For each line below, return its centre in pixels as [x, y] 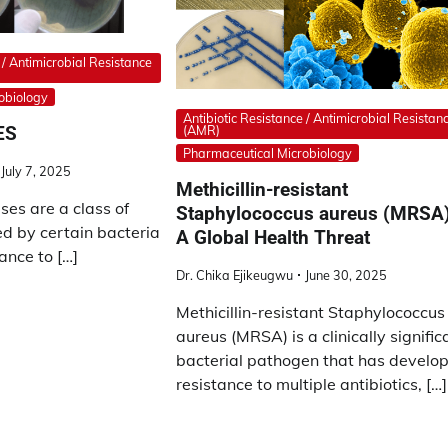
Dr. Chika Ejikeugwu [235, 274]
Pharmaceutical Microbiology [268, 153]
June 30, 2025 [346, 274]
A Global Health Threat [273, 237]
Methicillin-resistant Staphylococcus [311, 311]
